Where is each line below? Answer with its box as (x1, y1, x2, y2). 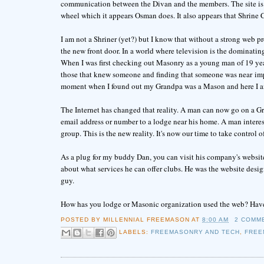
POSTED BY (60, 216, 103, 223)
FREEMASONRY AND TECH (150, 228, 240, 235)
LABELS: (118, 228, 151, 235)
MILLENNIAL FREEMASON (103, 216, 190, 223)
